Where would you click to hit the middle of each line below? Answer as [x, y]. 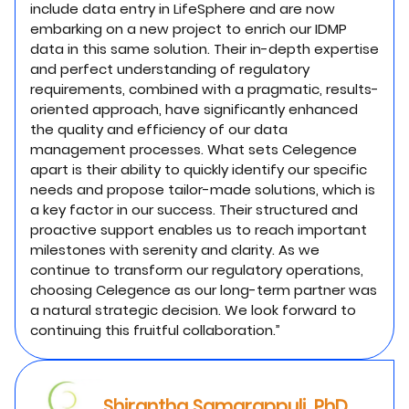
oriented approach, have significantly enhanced [194, 109]
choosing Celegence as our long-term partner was [204, 290]
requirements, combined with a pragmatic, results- [204, 89]
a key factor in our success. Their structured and [194, 210]
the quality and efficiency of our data [159, 129]
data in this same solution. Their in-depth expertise [204, 49]
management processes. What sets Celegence [194, 149]
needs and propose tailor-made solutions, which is [203, 189]
